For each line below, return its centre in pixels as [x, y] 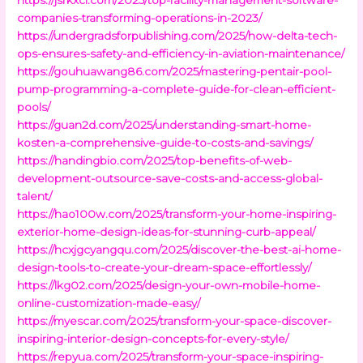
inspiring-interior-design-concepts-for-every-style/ [153, 338]
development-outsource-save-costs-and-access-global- [170, 178]
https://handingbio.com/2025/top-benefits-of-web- [155, 160]
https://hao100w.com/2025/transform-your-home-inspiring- [177, 214]
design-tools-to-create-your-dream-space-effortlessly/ [164, 267]
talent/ [35, 196]
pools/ [34, 107]
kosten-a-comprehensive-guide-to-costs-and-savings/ [165, 142]
